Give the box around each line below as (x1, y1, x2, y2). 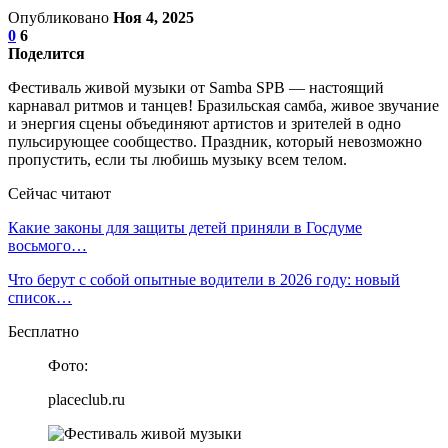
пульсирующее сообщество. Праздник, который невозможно (8, 132, 422, 150)
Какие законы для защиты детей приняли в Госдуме (8, 218, 362, 236)
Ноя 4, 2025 (113, 8, 194, 26)
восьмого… (8, 236, 87, 254)
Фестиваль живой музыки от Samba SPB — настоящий (8, 78, 384, 96)
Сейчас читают (8, 184, 111, 202)
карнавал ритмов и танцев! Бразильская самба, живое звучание (8, 96, 439, 114)
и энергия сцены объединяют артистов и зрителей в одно (8, 114, 401, 132)
